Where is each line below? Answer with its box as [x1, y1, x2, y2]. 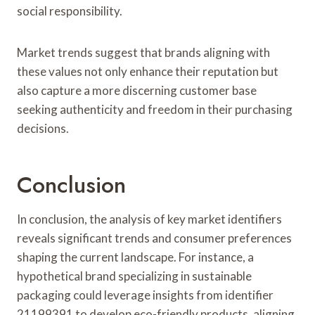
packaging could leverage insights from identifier [17, 287, 274, 302]
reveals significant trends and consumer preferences [17, 230, 292, 245]
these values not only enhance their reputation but [17, 63, 278, 79]
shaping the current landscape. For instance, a [17, 249, 254, 264]
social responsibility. [17, 3, 122, 18]
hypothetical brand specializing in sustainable [17, 268, 252, 283]
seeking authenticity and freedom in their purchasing [17, 101, 292, 117]
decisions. [17, 120, 69, 136]
